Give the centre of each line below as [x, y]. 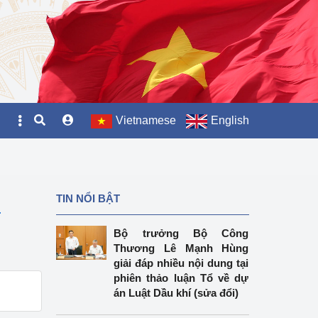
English [230, 120]
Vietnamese [146, 120]
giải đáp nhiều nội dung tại [181, 263]
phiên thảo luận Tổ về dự [181, 278]
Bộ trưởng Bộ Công [181, 233]
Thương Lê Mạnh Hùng [181, 248]
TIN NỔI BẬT [88, 198]
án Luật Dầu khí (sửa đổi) [176, 293]
